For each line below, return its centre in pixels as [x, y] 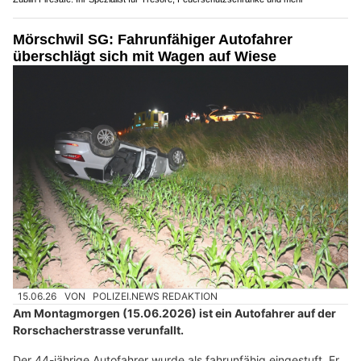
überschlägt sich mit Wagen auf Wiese [145, 56]
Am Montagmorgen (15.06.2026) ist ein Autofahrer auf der [174, 313]
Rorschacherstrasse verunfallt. [98, 330]
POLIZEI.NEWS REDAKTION [156, 297]
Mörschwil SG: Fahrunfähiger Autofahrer [153, 39]
